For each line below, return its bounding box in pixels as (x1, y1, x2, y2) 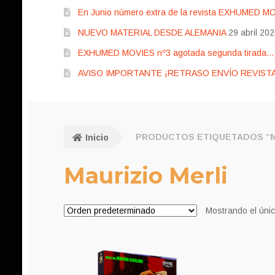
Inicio (85, 132, 109, 142)
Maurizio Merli (64, 161, 228, 189)
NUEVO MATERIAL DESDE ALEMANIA (77, 28, 226, 38)
